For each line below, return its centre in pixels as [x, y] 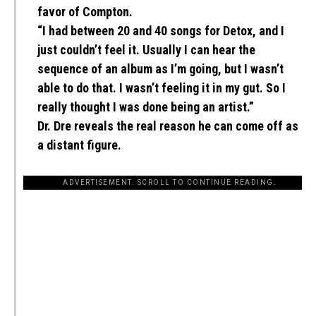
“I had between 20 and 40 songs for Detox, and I [161, 31]
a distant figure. [79, 145]
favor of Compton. [85, 12]
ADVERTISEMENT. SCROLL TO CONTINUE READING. [170, 182]
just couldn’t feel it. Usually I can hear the [146, 50]
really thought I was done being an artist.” [146, 107]
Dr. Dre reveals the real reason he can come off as [168, 126]
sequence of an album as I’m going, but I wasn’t [160, 69]
